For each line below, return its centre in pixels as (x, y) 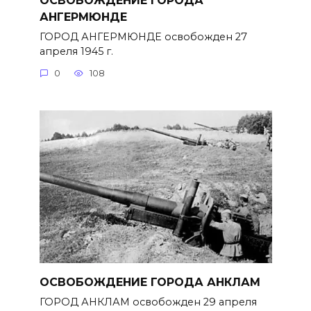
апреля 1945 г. (76, 51)
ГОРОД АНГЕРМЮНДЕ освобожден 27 (143, 36)
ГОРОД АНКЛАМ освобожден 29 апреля (148, 302)
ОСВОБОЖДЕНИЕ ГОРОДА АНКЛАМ (150, 282)
